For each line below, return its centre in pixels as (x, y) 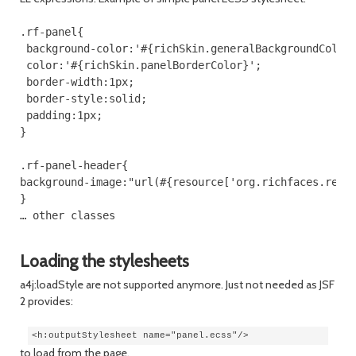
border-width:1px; (77, 81)
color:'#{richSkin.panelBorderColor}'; (141, 65)
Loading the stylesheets (104, 260)
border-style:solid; (83, 98)
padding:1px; (61, 115)
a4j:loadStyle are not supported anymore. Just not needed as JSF (177, 284)
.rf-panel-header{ (74, 165)
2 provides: (46, 301)
